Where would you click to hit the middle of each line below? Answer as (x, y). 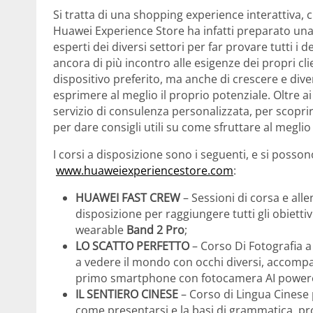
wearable (101, 230)
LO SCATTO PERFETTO (132, 246)
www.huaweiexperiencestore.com (145, 171)
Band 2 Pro (155, 230)
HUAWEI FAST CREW (128, 198)
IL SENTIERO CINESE (127, 294)
